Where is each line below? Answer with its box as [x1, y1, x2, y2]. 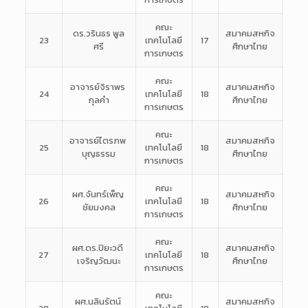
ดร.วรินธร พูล [73, 27, 125, 41]
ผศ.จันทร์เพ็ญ [71, 188, 126, 201]
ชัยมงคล [82, 201, 115, 214]
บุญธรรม [82, 147, 116, 161]
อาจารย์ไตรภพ [69, 134, 129, 148]
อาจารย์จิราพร [70, 80, 128, 94]
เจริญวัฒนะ [77, 254, 121, 268]
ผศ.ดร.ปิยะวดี [72, 241, 126, 255]
